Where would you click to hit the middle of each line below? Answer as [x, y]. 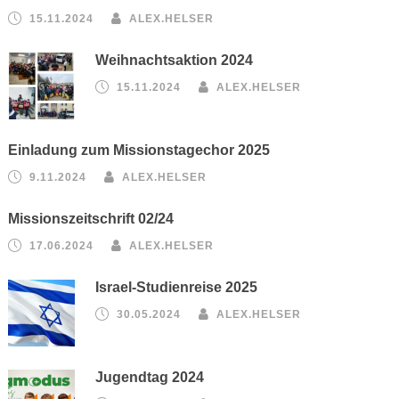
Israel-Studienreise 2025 [177, 287]
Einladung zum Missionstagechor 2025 [139, 150]
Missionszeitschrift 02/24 [91, 219]
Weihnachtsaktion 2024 [175, 60]
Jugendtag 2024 [150, 377]
